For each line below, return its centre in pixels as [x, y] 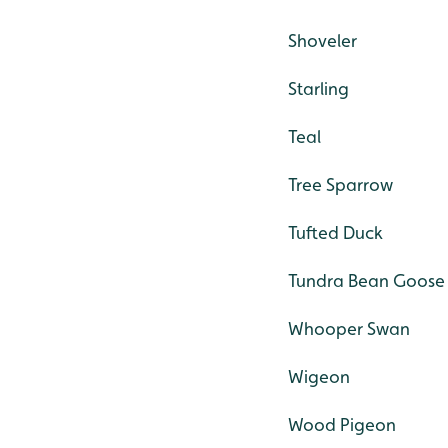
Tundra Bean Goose [366, 281]
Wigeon [319, 377]
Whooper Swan [349, 329]
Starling [318, 89]
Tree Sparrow [340, 185]
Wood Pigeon [342, 425]
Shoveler [322, 41]
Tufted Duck [335, 233]
